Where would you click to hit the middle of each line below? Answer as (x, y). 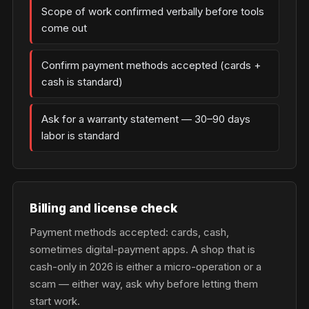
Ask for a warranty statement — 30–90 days (146, 119)
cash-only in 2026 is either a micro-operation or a (146, 267)
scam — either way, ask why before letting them (144, 284)
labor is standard (80, 136)
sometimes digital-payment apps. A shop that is (142, 249)
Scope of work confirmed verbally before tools (153, 11)
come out (64, 28)
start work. (55, 301)
